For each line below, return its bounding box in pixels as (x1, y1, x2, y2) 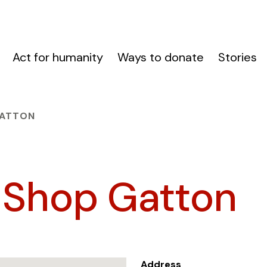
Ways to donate (117, 49, 204, 65)
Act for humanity (13, 49, 104, 65)
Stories (218, 49, 257, 65)
